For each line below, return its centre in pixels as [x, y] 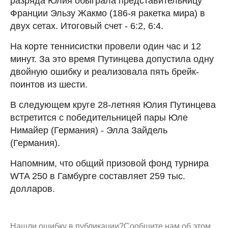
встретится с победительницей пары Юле [99, 117]
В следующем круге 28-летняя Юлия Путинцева [113, 105]
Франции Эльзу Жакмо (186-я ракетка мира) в [108, 13]
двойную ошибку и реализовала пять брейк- [105, 72]
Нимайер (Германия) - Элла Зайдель [89, 130]
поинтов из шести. [49, 84]
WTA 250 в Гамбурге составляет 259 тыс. [98, 176]
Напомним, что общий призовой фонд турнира [109, 163]
